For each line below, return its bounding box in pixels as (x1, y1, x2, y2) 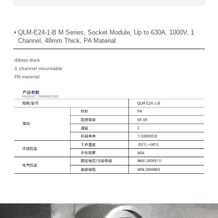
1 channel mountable (14, 66, 62, 72)
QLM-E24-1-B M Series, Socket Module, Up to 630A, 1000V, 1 (18, 29, 194, 36)
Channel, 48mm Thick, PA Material (18, 37, 116, 45)
